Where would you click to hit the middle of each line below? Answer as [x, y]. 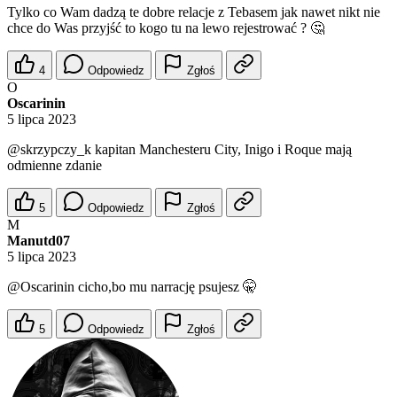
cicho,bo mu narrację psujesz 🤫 [166, 287]
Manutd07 [39, 241]
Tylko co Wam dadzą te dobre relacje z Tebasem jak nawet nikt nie [194, 12]
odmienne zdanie [54, 166]
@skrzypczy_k [49, 150]
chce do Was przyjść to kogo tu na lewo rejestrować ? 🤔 [166, 28]
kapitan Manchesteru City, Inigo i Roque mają [222, 150]
